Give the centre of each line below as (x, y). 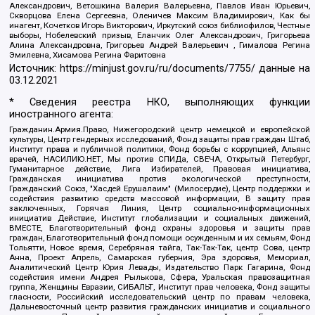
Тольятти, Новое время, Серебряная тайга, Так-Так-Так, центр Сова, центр (160, 248)
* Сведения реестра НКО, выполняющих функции (160, 103)
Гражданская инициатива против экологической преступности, (160, 179)
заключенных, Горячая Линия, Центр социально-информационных (160, 208)
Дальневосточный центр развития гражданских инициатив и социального (160, 307)
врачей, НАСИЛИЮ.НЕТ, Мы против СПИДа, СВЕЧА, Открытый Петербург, (160, 159)
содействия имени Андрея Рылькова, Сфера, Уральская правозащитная (160, 277)
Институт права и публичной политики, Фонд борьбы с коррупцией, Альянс (160, 149)
